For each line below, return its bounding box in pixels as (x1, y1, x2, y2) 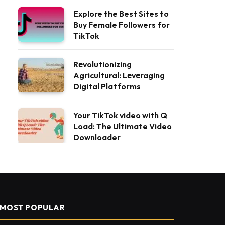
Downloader (73, 132, 121, 142)
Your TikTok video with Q (73, 110, 167, 120)
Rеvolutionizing (73, 59, 132, 69)
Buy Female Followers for (73, 20, 170, 30)
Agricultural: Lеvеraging (73, 70, 165, 80)
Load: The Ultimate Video (73, 121, 172, 131)
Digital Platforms (73, 81, 141, 91)
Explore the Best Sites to (73, 9, 169, 19)
